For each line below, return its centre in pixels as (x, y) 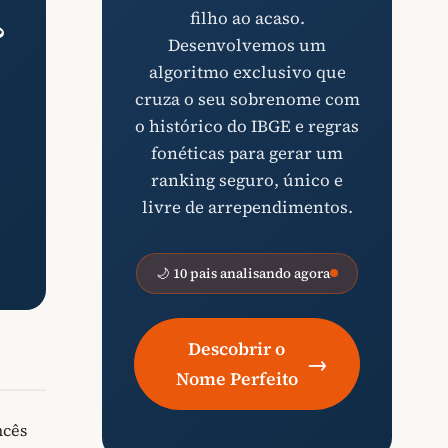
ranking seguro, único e (247, 180)
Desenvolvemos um (247, 45)
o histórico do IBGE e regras (247, 126)
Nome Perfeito (236, 378)
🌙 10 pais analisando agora (243, 273)
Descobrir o (236, 348)
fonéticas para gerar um (247, 153)
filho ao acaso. (247, 18)
